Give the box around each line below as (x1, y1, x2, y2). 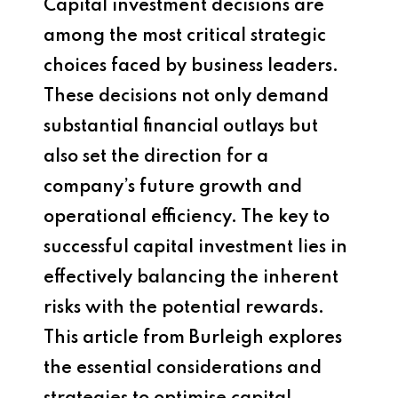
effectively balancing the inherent (44, 268, 338, 287)
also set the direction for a (44, 147, 268, 166)
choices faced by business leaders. (44, 57, 338, 76)
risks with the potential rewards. (44, 298, 324, 317)
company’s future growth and (44, 178, 302, 196)
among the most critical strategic (44, 27, 326, 45)
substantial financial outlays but (44, 117, 318, 136)
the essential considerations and (44, 359, 322, 378)
